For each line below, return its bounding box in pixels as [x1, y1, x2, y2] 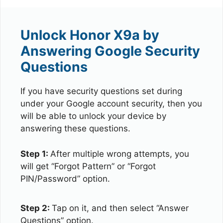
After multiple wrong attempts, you [50, 148, 189, 159]
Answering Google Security [20, 43, 200, 59]
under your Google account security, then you [20, 99, 202, 109]
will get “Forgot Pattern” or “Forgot [20, 161, 156, 171]
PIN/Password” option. [20, 173, 110, 184]
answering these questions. [20, 123, 130, 133]
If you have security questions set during [20, 86, 182, 96]
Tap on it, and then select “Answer [52, 203, 189, 213]
